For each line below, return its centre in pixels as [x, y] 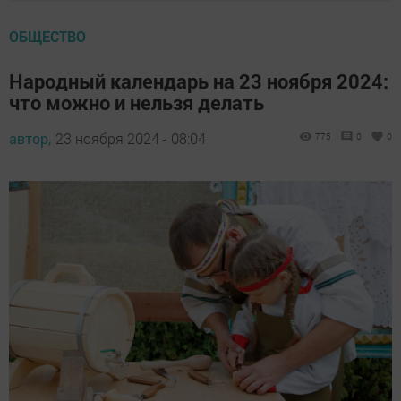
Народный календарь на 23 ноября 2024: [199, 81]
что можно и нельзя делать [137, 102]
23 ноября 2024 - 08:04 [131, 138]
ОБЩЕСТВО [47, 36]
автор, [30, 138]
